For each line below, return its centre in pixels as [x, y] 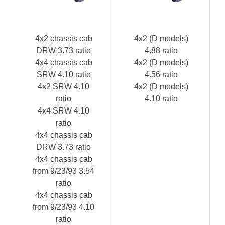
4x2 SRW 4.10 [64, 86]
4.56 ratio [161, 74]
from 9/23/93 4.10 [64, 207]
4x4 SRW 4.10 [64, 110]
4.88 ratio [161, 50]
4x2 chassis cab [64, 38]
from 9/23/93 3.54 [64, 171]
